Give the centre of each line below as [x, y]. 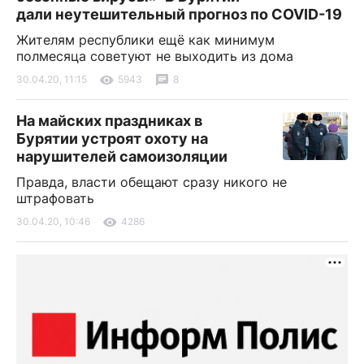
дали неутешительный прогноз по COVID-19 [179, 14]
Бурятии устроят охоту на [112, 138]
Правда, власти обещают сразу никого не [152, 182]
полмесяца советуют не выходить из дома [155, 56]
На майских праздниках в [109, 120]
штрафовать [55, 198]
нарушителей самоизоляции [122, 156]
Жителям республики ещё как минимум [145, 39]
